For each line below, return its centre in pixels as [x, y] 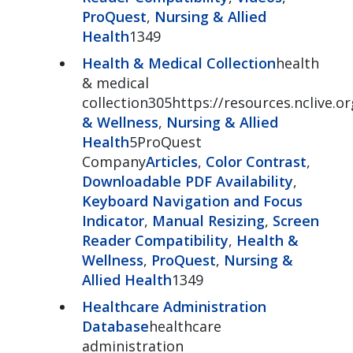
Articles [171, 161]
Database [115, 326]
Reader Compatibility [155, 240]
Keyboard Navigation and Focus [192, 201]
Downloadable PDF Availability [187, 181]
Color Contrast [256, 161]
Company [113, 161]
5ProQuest [165, 141]
